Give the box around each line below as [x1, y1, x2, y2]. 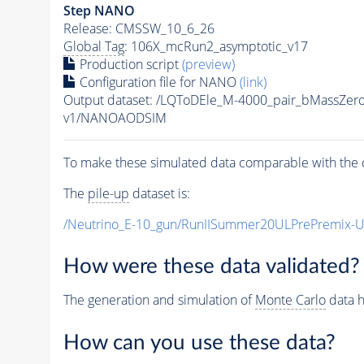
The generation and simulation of [63, 291, 255, 310]
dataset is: [128, 184, 190, 202]
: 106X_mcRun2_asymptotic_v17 [123, 37, 308, 55]
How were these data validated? [63, 256, 360, 278]
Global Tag [63, 37, 124, 55]
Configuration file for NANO [76, 72, 240, 91]
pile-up [87, 184, 129, 202]
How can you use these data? [63, 331, 336, 353]
